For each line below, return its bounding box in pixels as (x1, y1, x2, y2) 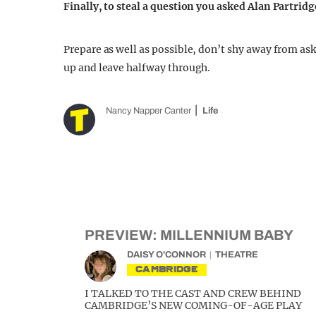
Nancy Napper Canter (106, 106, 191, 116)
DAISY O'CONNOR (127, 250, 206, 260)
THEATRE (215, 250, 258, 260)
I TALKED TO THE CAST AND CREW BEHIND (85, 287, 301, 300)
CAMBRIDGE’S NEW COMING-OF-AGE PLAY (85, 299, 302, 312)
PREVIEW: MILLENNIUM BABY (85, 227, 293, 243)
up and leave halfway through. (63, 61, 211, 74)
